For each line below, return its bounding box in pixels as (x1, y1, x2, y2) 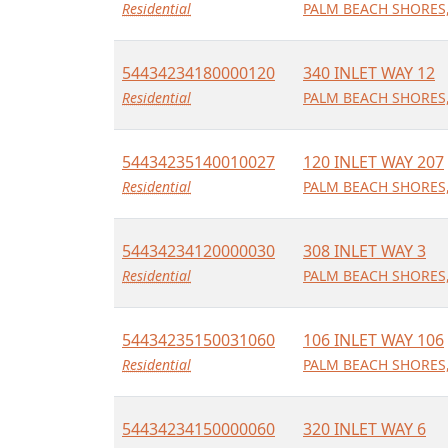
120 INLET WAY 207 (303, 151, 444, 173)
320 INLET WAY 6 (303, 418, 426, 440)
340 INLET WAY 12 (303, 62, 435, 84)
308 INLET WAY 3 (303, 240, 426, 262)
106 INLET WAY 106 (303, 329, 444, 351)
